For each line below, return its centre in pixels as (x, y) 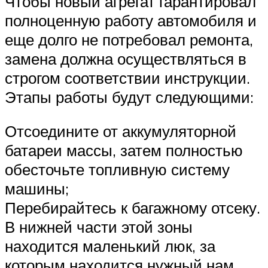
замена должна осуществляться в (126, 58)
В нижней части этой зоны (99, 227)
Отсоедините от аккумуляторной (121, 131)
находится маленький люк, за (110, 246)
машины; (37, 189)
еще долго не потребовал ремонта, (129, 39)
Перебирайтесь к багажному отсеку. (133, 208)
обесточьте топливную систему (117, 170)
